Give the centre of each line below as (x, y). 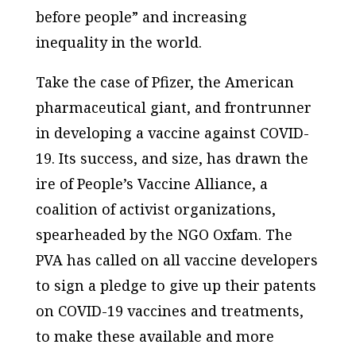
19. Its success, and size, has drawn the (172, 158)
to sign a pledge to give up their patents (176, 285)
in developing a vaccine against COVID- (172, 132)
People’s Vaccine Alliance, (166, 183)
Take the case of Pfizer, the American (164, 81)
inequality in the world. (118, 42)
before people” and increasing (141, 16)
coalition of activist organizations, (155, 209)
